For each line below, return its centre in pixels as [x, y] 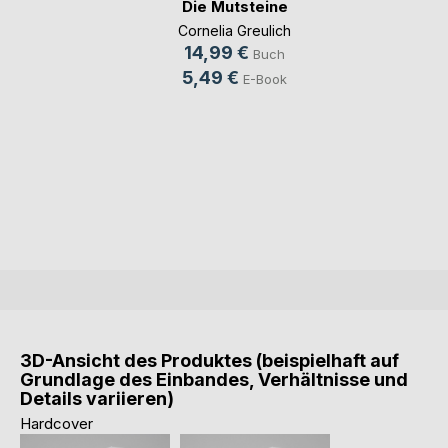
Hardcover [56, 424]
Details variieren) [97, 399]
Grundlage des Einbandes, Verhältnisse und [214, 380]
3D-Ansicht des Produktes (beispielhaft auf [209, 361]
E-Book [265, 78]
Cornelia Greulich [234, 30]
